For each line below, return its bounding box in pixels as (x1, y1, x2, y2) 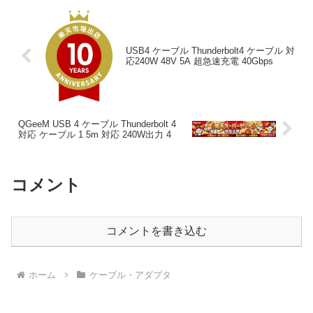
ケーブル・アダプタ (89, 269, 171, 280)
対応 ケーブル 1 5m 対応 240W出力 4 (18, 129, 171, 140)
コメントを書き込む (106, 225, 207, 238)
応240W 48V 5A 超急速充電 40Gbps (125, 56, 273, 67)
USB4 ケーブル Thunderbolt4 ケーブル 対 (125, 45, 295, 57)
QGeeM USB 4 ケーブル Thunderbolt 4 (18, 118, 176, 129)
